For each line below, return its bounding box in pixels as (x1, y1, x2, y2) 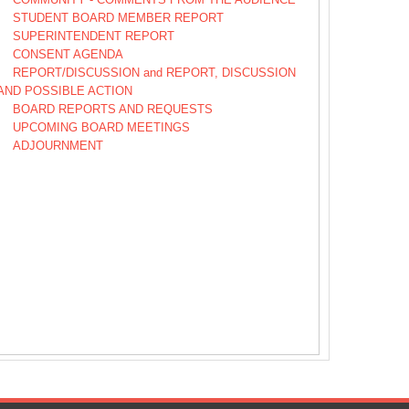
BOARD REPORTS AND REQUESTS (13, 101, 213, 116)
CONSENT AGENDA (13, 47, 123, 61)
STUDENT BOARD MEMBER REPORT (13, 10, 224, 25)
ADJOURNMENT (13, 138, 103, 152)
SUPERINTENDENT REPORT (13, 28, 174, 43)
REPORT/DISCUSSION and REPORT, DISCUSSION (13, 65, 296, 79)
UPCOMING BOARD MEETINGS (13, 120, 190, 134)
